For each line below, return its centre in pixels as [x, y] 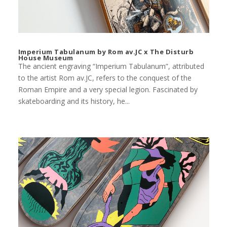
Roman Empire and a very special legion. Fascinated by [108, 89]
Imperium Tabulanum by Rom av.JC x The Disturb [106, 51]
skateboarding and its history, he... [74, 101]
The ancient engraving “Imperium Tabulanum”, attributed [111, 66]
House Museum [46, 58]
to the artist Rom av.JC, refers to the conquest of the [105, 78]
